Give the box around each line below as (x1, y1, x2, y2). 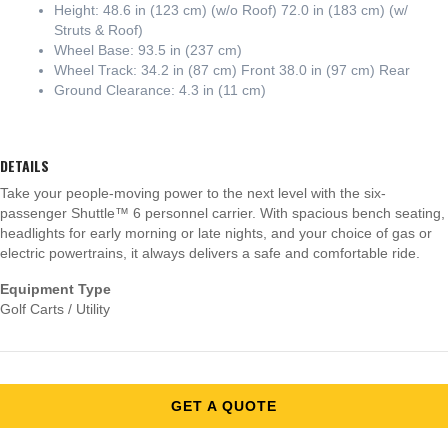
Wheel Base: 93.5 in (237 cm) (54, 42, 242, 59)
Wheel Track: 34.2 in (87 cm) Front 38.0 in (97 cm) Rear (54, 62, 410, 79)
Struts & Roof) (54, 22, 143, 39)
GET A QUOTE (171, 398, 277, 415)
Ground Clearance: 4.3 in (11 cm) (54, 82, 266, 99)
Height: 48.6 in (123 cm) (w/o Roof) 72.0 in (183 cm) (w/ (54, 2, 408, 19)
